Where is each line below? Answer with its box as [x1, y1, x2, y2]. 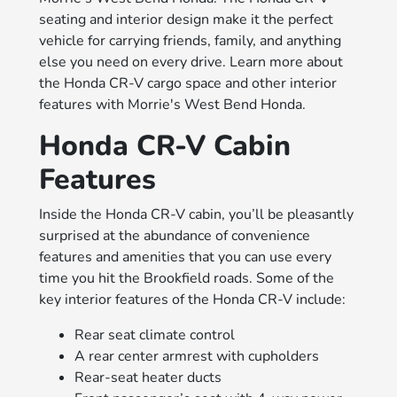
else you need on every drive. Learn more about [39, 51, 344, 72]
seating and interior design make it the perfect [39, 9, 334, 29]
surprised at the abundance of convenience [39, 225, 311, 245]
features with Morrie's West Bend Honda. [39, 94, 307, 114]
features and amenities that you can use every [39, 246, 332, 267]
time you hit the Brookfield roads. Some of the [39, 268, 335, 288]
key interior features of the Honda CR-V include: [39, 289, 346, 309]
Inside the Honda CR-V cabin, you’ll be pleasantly [39, 204, 354, 224]
